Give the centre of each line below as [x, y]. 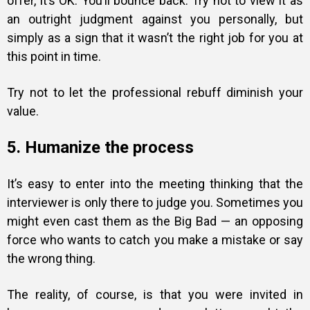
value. [23, 111]
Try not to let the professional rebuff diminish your [155, 92]
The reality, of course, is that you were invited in [155, 294]
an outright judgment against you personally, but [155, 19]
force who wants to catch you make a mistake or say [155, 240]
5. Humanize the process [100, 147]
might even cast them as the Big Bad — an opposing [155, 221]
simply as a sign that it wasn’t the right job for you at [155, 38]
